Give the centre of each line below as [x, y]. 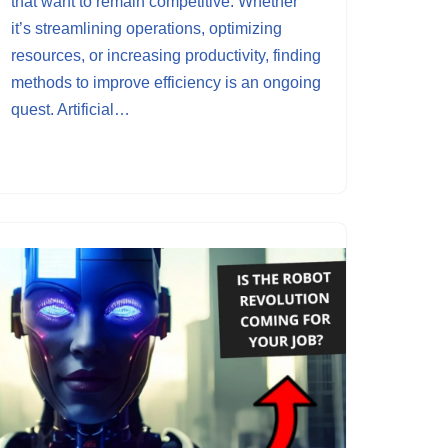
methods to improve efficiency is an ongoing [166, 82]
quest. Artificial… [72, 109]
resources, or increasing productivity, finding [166, 55]
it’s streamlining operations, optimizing [146, 28]
